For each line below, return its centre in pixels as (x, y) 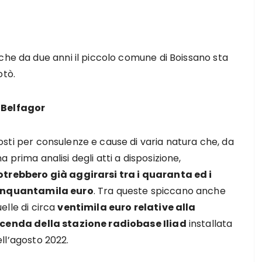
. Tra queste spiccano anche (159, 191)
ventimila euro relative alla (127, 207)
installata (209, 224)
